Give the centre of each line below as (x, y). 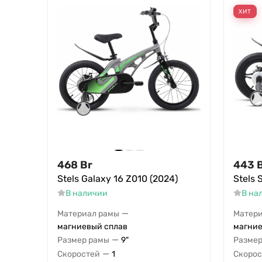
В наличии (86, 194)
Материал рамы (88, 213)
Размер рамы (83, 240)
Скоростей (79, 254)
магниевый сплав (92, 227)
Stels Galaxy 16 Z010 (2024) (118, 179)
